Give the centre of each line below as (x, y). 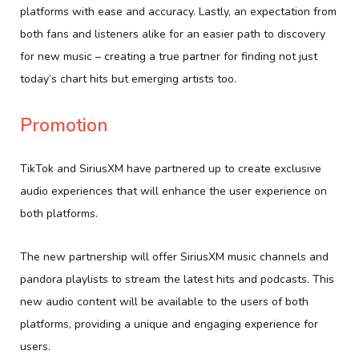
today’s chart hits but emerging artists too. (128, 79)
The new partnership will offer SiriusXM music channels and (174, 257)
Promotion (64, 126)
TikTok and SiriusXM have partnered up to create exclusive (171, 169)
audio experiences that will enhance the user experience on (173, 192)
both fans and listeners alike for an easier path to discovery (173, 34)
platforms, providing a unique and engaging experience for (169, 325)
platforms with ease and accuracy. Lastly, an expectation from (178, 11)
